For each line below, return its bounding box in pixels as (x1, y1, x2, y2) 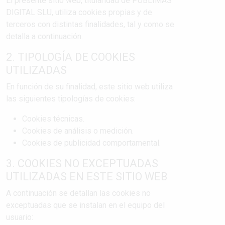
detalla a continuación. (6, 32, 83, 41)
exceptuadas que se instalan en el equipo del (6, 200, 165, 210)
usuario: (6, 212, 33, 222)
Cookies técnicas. (22, 114, 84, 124)
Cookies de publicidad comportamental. (22, 138, 161, 148)
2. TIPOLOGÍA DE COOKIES (6, 51, 135, 63)
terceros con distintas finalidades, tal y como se (6, 20, 174, 29)
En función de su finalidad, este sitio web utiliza (6, 82, 173, 91)
